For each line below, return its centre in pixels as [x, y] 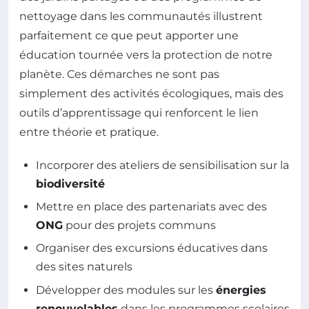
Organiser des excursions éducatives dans [152, 248]
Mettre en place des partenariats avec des [151, 206]
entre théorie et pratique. [89, 132]
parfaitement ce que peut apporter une [129, 35]
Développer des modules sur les [126, 290]
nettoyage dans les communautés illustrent [141, 16]
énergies [241, 290]
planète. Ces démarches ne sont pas [119, 74]
